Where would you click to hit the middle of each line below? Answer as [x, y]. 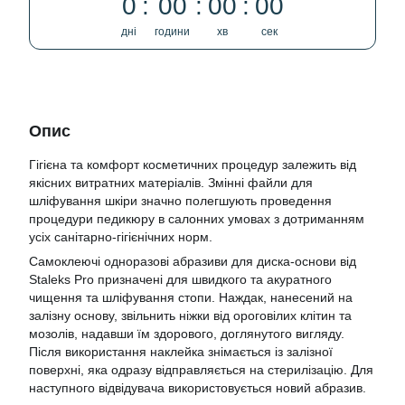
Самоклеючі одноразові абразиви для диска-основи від [193, 262]
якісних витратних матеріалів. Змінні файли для [171, 183]
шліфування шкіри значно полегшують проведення [180, 201]
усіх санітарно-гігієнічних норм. [121, 237]
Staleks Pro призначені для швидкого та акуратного [180, 280]
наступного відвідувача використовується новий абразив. [198, 388]
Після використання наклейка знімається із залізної [181, 352]
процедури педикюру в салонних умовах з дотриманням [197, 219]
